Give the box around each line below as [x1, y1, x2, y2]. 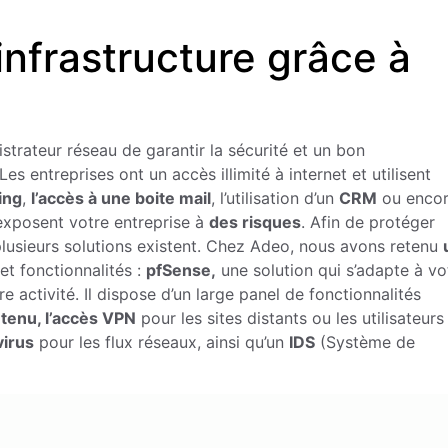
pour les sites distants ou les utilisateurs [136, 308, 444, 329]
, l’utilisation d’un [211, 188, 339, 209]
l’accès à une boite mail [31, 188, 211, 209]
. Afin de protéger [301, 212, 435, 233]
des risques [209, 212, 301, 233]
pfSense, [146, 260, 216, 281]
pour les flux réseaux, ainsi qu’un [34, 332, 289, 353]
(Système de [315, 332, 415, 353]
